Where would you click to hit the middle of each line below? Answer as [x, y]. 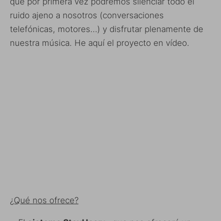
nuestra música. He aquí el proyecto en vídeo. [100, 43]
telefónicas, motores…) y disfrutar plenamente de [107, 29]
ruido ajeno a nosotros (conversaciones [87, 15]
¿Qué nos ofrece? [44, 200]
